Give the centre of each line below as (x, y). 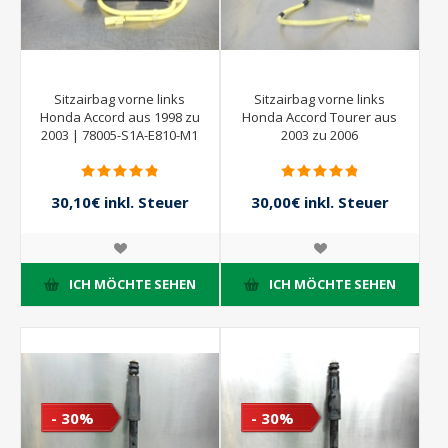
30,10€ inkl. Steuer (119, 202)
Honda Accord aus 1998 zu (119, 116)
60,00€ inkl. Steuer (320, 223)
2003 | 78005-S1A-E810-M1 (120, 134)
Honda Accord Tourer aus (320, 116)
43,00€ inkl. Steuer (120, 223)
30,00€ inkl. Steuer (319, 202)
